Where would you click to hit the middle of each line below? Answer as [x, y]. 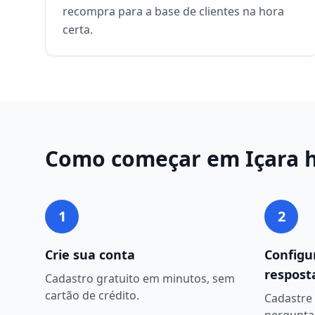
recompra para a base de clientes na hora [173, 11]
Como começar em [145, 159]
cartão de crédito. [92, 295]
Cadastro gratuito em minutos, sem [140, 278]
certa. [78, 30]
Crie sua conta [90, 255]
